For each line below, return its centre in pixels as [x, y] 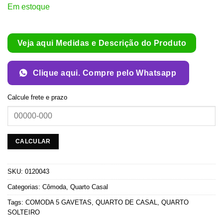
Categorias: [25, 187]
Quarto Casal [89, 187]
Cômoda [54, 187]
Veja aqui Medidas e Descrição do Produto [102, 43]
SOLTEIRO [24, 212]
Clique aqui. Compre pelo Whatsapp [105, 73]
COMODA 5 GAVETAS [58, 202]
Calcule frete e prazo [37, 98]
